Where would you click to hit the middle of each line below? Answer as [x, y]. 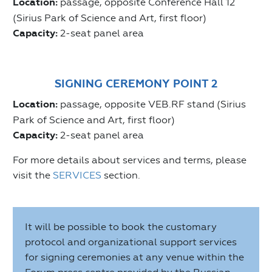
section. [121, 175]
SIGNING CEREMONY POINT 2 [136, 84]
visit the [33, 175]
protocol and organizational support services [131, 242]
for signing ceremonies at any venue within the [134, 257]
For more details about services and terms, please [130, 160]
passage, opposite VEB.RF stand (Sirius [152, 104]
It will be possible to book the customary [121, 227]
